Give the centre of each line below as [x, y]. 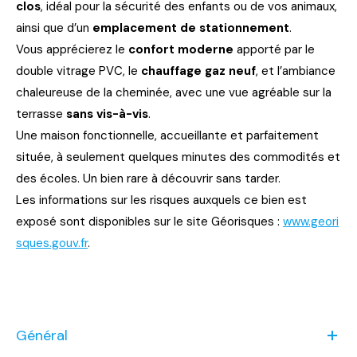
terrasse [41, 114]
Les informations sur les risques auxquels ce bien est [161, 200]
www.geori [311, 221]
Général [42, 335]
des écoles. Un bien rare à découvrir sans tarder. [148, 178]
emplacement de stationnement [191, 27]
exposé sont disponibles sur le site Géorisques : [149, 221]
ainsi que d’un [54, 27]
